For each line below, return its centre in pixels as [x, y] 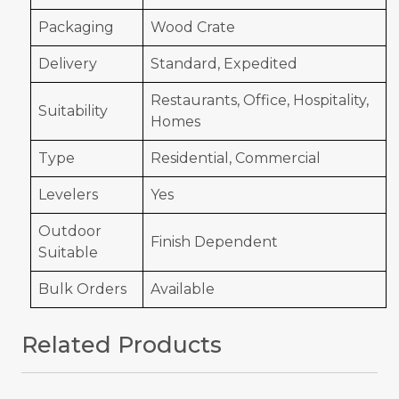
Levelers [68, 195]
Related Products [122, 345]
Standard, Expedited [224, 64]
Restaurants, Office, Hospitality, [260, 101]
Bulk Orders [82, 289]
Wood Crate [193, 28]
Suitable [68, 253]
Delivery [68, 64]
